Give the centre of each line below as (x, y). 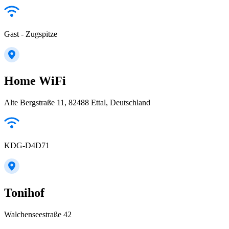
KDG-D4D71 (27, 146)
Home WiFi (35, 81)
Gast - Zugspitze (31, 34)
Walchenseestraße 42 (38, 215)
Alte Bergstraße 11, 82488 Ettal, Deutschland (77, 103)
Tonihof (24, 193)
